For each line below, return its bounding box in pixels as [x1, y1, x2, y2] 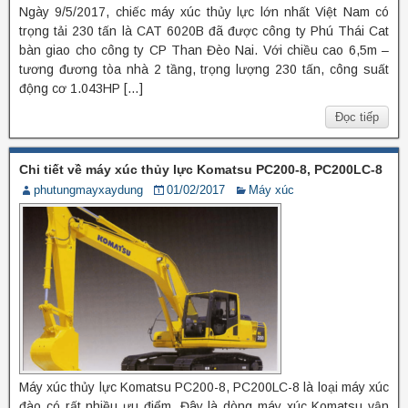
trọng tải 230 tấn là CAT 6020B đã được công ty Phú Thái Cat [19, 23, 389, 38]
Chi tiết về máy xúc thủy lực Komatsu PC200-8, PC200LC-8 [19, 161, 382, 177]
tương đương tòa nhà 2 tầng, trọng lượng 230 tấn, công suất [19, 61, 389, 76]
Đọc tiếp [335, 109, 379, 124]
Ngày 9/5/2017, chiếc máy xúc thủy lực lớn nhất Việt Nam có [19, 4, 389, 19]
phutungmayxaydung [34, 182, 143, 197]
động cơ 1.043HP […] [19, 80, 143, 96]
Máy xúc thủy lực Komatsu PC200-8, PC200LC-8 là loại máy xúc [19, 379, 389, 394]
